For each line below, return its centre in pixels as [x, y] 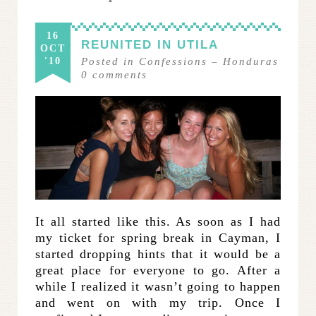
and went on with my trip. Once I [158, 303]
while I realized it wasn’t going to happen [158, 287]
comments [118, 74]
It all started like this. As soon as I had [158, 222]
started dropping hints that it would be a [158, 254]
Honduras [251, 61]
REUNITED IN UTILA [150, 44]
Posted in [108, 61]
